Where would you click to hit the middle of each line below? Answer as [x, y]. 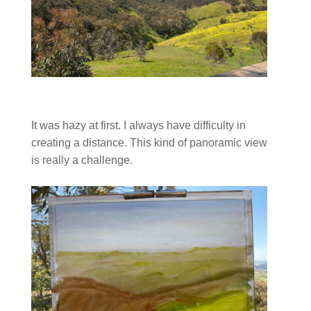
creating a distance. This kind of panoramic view [149, 143]
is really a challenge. [83, 160]
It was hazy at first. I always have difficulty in [138, 126]
